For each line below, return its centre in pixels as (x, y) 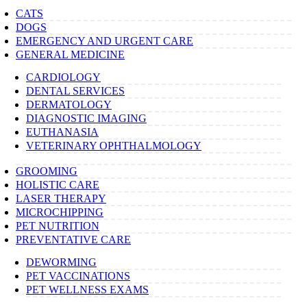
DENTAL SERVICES (75, 90)
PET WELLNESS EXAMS (87, 289)
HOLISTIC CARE (58, 184)
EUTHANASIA (62, 132)
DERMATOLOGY (69, 104)
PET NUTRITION (58, 225)
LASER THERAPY (61, 198)
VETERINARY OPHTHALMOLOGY (114, 145)
